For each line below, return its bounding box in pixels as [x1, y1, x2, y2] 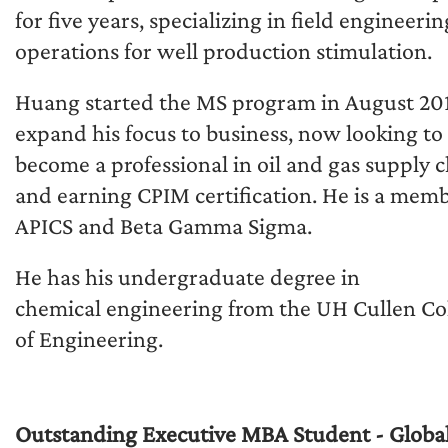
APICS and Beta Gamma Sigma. [15, 211, 312, 239]
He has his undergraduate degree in [15, 262, 360, 290]
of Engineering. [15, 324, 163, 352]
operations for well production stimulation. [15, 36, 432, 64]
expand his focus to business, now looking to [15, 118, 443, 146]
